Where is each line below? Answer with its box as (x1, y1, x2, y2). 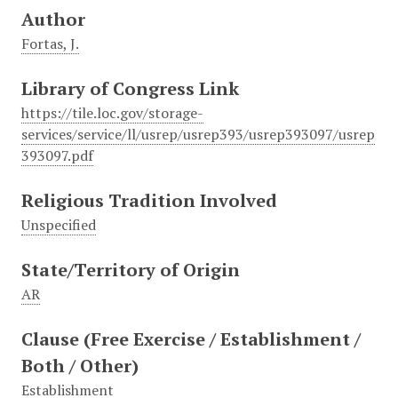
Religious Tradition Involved (20, 188, 277, 213)
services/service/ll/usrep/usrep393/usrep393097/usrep (20, 124, 375, 145)
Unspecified (20, 215, 96, 235)
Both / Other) (20, 354, 139, 378)
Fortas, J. (20, 34, 79, 54)
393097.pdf (20, 146, 93, 166)
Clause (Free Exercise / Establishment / (20, 327, 361, 352)
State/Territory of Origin (20, 258, 240, 283)
